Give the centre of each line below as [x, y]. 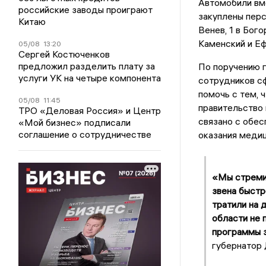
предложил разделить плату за [87, 66]
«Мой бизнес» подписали [75, 123]
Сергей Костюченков [64, 54]
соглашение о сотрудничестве [85, 134]
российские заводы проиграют [86, 10]
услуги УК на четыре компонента [90, 78]
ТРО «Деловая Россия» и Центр [90, 111]
